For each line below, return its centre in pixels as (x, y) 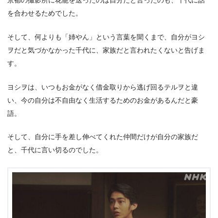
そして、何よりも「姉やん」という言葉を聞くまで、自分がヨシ (106, 37)
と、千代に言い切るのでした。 (55, 150)
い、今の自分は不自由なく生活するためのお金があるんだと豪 (103, 100)
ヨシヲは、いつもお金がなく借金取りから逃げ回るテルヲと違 (103, 87)
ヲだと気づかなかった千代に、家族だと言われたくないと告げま (106, 50)
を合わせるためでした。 (45, 13)
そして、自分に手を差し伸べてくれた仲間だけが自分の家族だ (103, 137)
